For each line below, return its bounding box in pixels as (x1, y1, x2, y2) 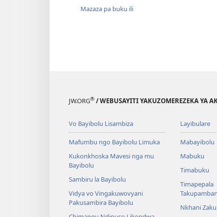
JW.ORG (69, 96, 90, 106)
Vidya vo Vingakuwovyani (69, 189, 143, 198)
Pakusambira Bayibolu (69, 198, 133, 207)
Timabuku (180, 166, 209, 175)
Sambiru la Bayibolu (69, 175, 126, 184)
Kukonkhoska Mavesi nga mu (69, 152, 154, 161)
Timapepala (180, 180, 214, 189)
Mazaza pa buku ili (80, 4, 133, 13)
